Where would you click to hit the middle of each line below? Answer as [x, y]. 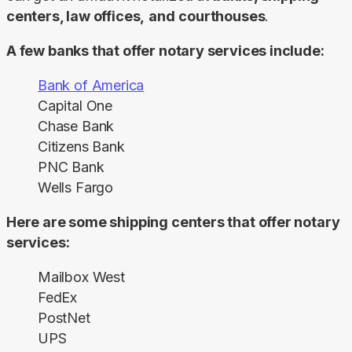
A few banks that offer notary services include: [165, 50]
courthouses [222, 16]
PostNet [64, 317]
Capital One [75, 105]
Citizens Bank [81, 146]
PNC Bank [71, 167]
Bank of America [91, 85]
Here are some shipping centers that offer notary [173, 222]
